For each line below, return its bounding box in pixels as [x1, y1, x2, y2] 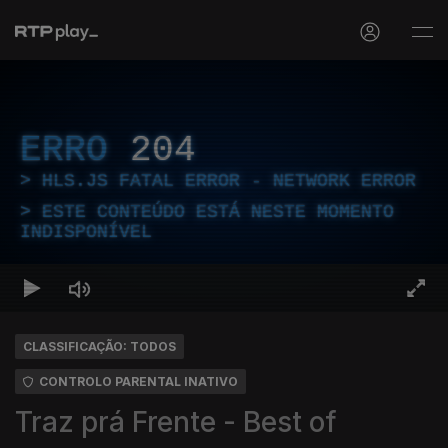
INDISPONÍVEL [20, 222, 152, 242]
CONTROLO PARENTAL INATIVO [39, 374, 238, 389]
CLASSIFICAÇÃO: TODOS [23, 339, 176, 354]
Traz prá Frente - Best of [15, 405, 337, 439]
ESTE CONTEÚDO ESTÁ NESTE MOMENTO [42, 202, 394, 222]
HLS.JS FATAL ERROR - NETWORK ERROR [42, 171, 416, 191]
